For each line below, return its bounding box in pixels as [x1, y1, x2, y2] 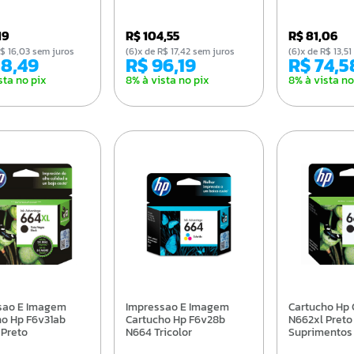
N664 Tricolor [126, 323, 193, 341]
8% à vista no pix [126, 71, 210, 88]
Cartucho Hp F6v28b [126, 311, 226, 328]
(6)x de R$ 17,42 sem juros [137, 43, 235, 58]
